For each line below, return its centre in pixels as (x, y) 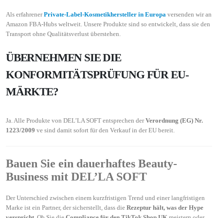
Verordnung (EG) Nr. (174, 120)
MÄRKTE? (32, 91)
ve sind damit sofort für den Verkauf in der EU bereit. (105, 130)
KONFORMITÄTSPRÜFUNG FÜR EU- (97, 74)
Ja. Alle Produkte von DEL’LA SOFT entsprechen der (76, 120)
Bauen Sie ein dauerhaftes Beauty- (91, 163)
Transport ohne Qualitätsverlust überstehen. (63, 34)
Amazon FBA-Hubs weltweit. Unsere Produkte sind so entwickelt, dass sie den (108, 24)
